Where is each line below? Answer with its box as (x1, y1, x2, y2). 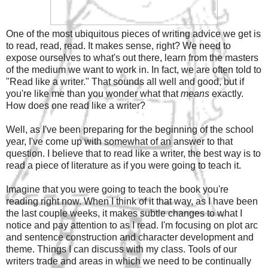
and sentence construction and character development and (6, 232, 254, 242)
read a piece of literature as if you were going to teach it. (6, 160, 241, 170)
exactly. (209, 88, 243, 99)
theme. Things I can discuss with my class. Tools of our (6, 243, 237, 254)
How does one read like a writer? (6, 100, 145, 111)
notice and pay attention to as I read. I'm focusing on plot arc (6, 220, 258, 230)
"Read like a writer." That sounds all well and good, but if (6, 76, 244, 87)
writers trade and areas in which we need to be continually (6, 255, 251, 266)
